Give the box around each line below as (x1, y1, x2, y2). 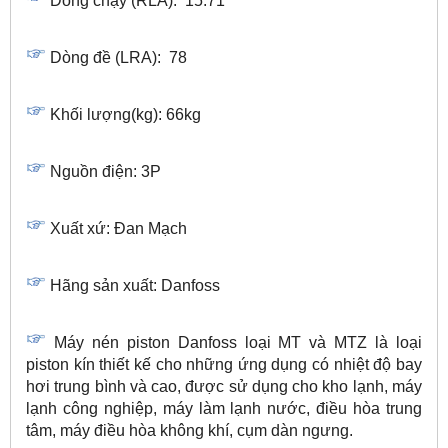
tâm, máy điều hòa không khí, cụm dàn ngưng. (26, 422, 353, 440)
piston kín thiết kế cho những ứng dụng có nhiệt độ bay (26, 356, 422, 374)
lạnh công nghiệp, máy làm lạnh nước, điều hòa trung (26, 400, 422, 418)
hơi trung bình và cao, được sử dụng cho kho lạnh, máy (26, 378, 422, 396)
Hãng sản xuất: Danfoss (50, 277, 220, 295)
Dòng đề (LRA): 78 (50, 49, 187, 67)
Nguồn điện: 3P (46, 163, 161, 181)
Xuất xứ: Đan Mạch (50, 220, 187, 238)
